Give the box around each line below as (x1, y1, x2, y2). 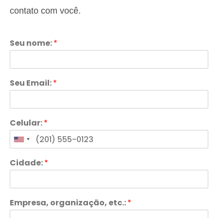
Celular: (10, 117, 44, 128)
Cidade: (10, 157, 44, 168)
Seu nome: (10, 37, 54, 49)
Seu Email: (10, 77, 53, 89)
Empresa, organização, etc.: (10, 197, 127, 208)
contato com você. (10, 6, 81, 16)
